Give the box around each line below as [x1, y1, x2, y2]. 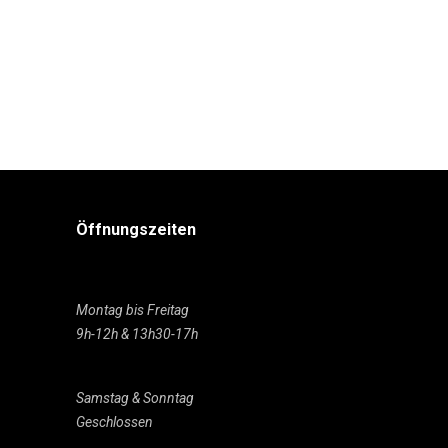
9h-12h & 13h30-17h [76, 326, 198, 342]
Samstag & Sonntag [76, 390, 197, 406]
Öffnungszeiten [76, 220, 200, 239]
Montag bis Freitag [76, 302, 189, 318]
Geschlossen [76, 414, 153, 430]
